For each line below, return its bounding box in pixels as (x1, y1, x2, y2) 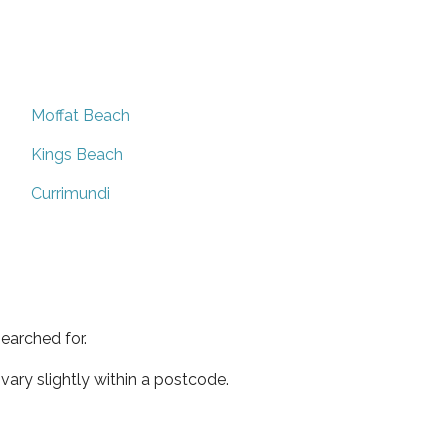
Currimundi (31, 183, 110, 203)
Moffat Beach (31, 105, 130, 125)
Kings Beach (31, 144, 123, 164)
